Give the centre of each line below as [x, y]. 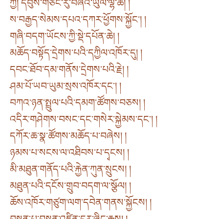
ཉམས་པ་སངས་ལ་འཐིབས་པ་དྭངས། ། [69, 153]
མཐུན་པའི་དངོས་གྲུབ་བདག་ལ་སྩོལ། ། [70, 186]
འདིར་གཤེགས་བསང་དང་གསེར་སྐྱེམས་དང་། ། [84, 120]
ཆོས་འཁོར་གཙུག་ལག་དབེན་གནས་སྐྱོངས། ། [81, 203]
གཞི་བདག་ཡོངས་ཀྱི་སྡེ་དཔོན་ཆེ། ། [65, 36]
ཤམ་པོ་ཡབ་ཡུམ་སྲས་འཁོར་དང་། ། [66, 86]
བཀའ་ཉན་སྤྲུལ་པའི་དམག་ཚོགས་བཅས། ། [77, 103]
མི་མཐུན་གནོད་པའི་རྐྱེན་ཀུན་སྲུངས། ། [70, 169]
